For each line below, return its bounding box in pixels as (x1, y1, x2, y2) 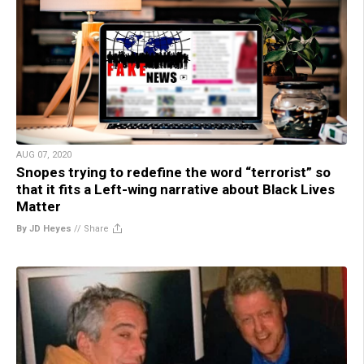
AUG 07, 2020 (16, 149, 71, 161)
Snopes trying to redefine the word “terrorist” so (16, 164, 331, 181)
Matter (16, 198, 61, 215)
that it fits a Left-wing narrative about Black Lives (16, 181, 335, 198)
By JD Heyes (16, 223, 71, 235)
